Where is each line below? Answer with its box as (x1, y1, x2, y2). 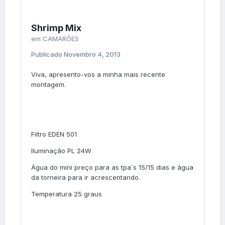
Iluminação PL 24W (31, 146, 91, 155)
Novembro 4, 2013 (64, 50, 121, 58)
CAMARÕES (43, 34, 79, 43)
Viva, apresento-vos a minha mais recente (31, 70, 165, 78)
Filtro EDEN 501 (31, 130, 77, 138)
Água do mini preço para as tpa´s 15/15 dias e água (31, 163, 193, 171)
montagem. (31, 80, 66, 88)
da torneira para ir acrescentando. (31, 173, 140, 181)
